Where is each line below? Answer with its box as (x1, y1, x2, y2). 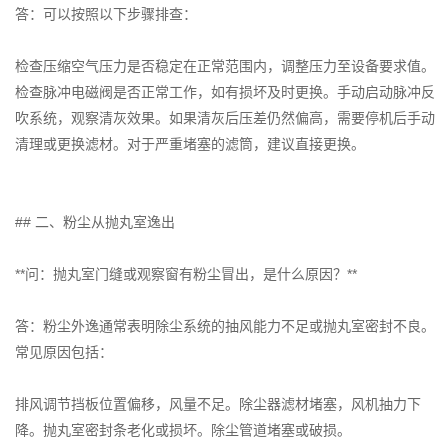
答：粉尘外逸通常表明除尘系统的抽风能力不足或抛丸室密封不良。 (15, 318, 435, 335)
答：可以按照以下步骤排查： (15, 6, 197, 23)
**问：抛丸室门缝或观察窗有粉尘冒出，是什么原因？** (15, 266, 357, 283)
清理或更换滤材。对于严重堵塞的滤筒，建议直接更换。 (15, 136, 365, 153)
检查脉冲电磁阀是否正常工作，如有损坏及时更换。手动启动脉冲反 (15, 84, 435, 101)
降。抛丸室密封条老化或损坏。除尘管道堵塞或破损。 (15, 422, 351, 439)
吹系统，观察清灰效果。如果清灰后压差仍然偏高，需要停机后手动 (15, 110, 435, 127)
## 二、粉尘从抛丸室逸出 (15, 214, 175, 231)
